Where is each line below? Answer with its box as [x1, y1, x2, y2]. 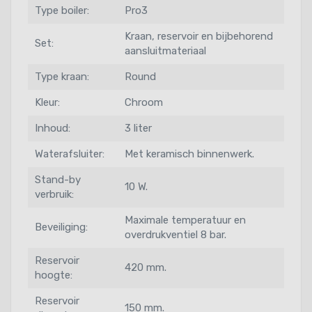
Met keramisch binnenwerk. [125, 147, 254, 160]
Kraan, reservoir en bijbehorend [125, 29, 273, 42]
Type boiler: [35, 3, 89, 17]
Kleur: [35, 95, 60, 109]
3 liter [125, 121, 152, 134]
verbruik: [35, 187, 74, 201]
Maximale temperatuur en [125, 213, 246, 226]
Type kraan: [35, 70, 89, 83]
